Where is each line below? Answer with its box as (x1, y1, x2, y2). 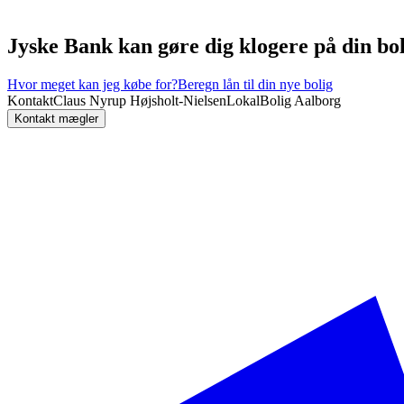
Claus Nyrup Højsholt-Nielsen (53, 92, 226, 108)
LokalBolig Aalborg (226, 92, 341, 108)
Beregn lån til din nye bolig (178, 76, 333, 92)
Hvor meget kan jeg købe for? (7, 76, 178, 92)
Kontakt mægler (14, 111, 98, 125)
